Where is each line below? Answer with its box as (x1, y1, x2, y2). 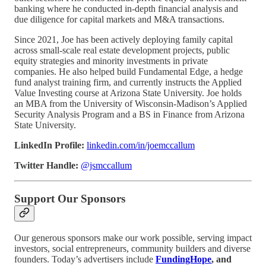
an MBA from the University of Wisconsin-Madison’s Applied (14, 98, 247, 109)
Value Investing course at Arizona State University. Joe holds (14, 87, 242, 98)
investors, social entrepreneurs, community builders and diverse (14, 243, 251, 254)
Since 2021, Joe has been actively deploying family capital (14, 34, 233, 45)
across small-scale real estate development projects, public (14, 45, 230, 55)
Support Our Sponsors (14, 192, 125, 205)
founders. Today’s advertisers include (14, 254, 156, 264)
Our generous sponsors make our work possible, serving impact (14, 233, 252, 243)
